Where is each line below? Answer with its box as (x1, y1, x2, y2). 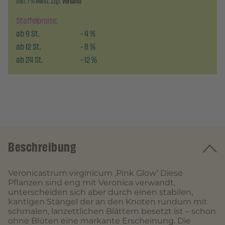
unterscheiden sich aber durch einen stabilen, (8, 187, 193, 197)
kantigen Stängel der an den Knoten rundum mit (8, 197, 207, 206)
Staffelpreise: (16, 14, 58, 27)
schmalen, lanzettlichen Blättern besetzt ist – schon (8, 206, 216, 216)
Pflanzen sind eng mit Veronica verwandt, (8, 178, 175, 187)
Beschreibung (8, 138, 76, 156)
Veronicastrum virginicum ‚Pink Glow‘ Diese (8, 168, 183, 178)
